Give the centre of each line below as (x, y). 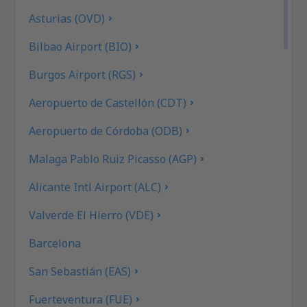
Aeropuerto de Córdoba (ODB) (106, 131)
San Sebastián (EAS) (80, 271)
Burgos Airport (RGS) (83, 74)
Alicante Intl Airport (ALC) (95, 187)
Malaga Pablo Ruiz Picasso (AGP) (113, 159)
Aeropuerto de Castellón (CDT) (108, 102)
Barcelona (55, 243)
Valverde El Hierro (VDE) (91, 215)
